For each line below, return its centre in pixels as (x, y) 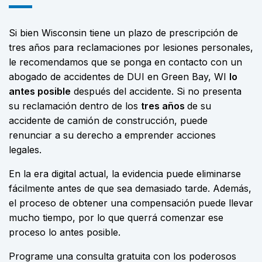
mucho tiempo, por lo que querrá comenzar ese (116, 218)
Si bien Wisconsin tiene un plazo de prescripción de (123, 33)
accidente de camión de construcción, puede (108, 120)
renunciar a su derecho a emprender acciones (112, 135)
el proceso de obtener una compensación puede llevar (131, 203)
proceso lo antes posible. (65, 232)
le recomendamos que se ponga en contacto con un (125, 62)
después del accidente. (124, 91)
